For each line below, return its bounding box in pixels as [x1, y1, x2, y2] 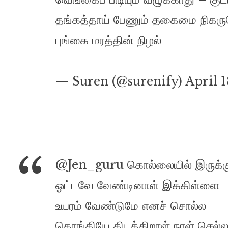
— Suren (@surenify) [55, 74, 185, 89]
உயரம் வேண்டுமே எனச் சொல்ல [55, 198, 206, 213]
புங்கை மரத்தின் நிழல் [55, 33, 161, 48]
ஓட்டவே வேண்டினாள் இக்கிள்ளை [55, 178, 219, 192]
